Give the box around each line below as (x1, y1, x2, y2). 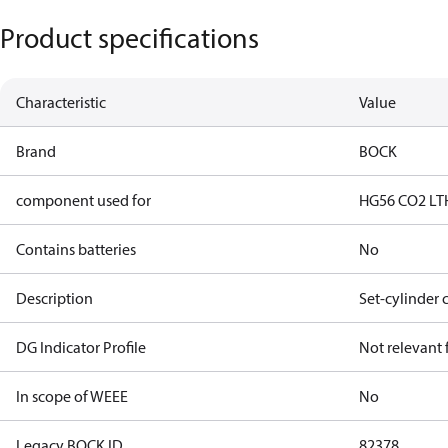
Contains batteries (16, 239, 136, 259)
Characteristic (16, 92, 106, 112)
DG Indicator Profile (16, 337, 146, 357)
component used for (16, 190, 151, 210)
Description (16, 288, 93, 308)
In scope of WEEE (16, 386, 128, 406)
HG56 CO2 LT (359, 190, 445, 210)
